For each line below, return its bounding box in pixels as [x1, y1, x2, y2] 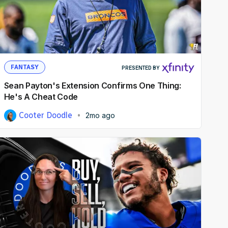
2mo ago [85, 110, 116, 120]
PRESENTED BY [121, 65, 159, 72]
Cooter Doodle [18, 110, 72, 120]
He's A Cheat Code [4, 92, 78, 102]
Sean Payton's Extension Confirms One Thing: [4, 80, 181, 91]
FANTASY [10, 64, 39, 71]
